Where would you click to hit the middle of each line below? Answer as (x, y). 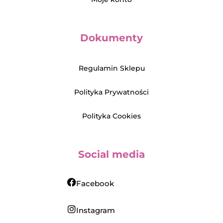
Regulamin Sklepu (111, 68)
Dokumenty (111, 38)
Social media (111, 154)
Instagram (96, 210)
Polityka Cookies (111, 116)
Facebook (95, 183)
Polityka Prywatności (111, 92)
